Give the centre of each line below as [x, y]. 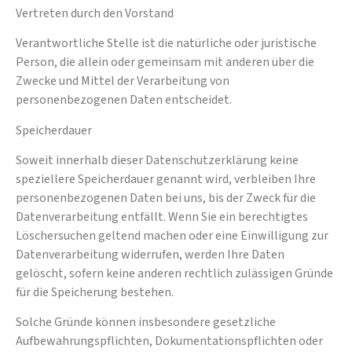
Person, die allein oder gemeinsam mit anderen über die [165, 62]
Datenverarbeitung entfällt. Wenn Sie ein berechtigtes [162, 217]
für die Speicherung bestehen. [95, 293]
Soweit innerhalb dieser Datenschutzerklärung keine [157, 161]
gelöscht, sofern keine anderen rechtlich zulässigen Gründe [174, 274]
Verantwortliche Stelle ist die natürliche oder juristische [166, 44]
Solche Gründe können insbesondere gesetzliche [146, 323]
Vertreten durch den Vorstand [95, 13]
